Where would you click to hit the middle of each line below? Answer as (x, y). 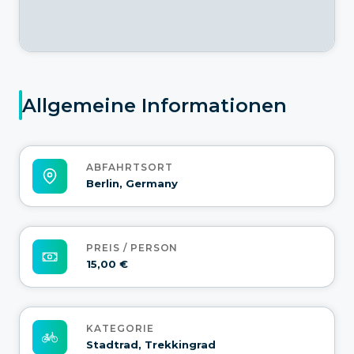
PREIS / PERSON (132, 248)
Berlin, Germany (132, 184)
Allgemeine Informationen (154, 105)
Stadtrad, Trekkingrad (151, 345)
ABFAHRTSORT (130, 168)
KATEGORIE (120, 329)
